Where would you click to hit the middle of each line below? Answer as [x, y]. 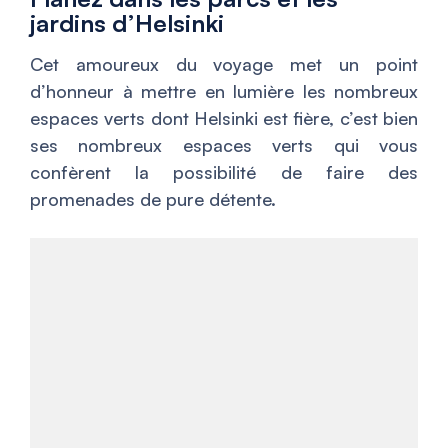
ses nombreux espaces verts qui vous [224, 145]
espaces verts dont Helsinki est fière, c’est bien [224, 118]
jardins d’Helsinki [127, 23]
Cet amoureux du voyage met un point [224, 64]
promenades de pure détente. [153, 199]
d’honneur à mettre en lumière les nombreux [224, 91]
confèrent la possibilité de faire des [224, 172]
